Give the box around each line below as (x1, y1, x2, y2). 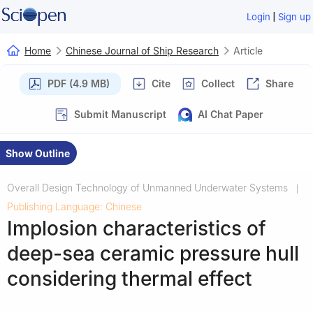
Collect (201, 77, 235, 89)
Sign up (278, 11, 312, 22)
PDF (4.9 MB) (48, 77, 110, 89)
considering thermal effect (7, 266, 252, 291)
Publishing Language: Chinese (7, 200, 142, 212)
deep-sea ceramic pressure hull (7, 241, 299, 265)
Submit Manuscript (74, 108, 166, 120)
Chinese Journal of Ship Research (66, 44, 219, 57)
